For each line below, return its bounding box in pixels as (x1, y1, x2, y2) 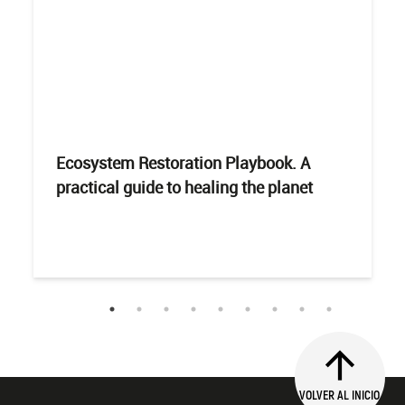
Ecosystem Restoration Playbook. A (56, 152, 311, 174)
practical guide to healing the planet (56, 176, 314, 198)
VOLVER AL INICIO (299, 387, 381, 402)
